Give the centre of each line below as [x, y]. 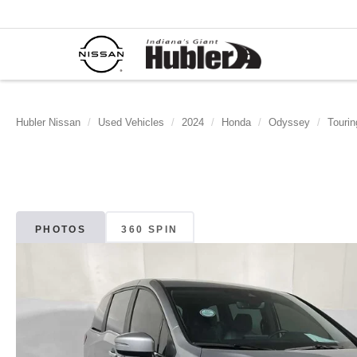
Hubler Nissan [48, 122]
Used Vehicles [131, 122]
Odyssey [289, 122]
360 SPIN [150, 230]
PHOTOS [61, 230]
